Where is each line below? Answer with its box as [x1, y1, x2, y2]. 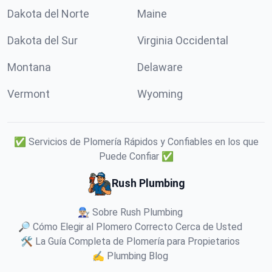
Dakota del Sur [7, 34, 78, 47]
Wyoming [137, 87, 183, 100]
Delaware [137, 61, 183, 73]
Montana [7, 61, 51, 73]
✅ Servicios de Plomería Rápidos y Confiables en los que [13, 136, 259, 148]
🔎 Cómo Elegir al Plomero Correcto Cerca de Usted [18, 221, 242, 233]
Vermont [7, 87, 50, 100]
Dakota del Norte [7, 7, 89, 20]
